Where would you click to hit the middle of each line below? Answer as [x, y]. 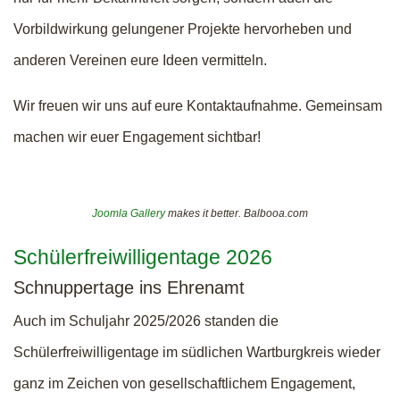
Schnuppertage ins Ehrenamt [129, 287]
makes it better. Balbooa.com [237, 213]
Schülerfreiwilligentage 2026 [143, 257]
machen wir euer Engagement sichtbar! [137, 137]
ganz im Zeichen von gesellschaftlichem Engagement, [184, 383]
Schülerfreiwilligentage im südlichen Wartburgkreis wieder [197, 352]
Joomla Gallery [129, 213]
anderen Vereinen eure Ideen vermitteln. [140, 60]
